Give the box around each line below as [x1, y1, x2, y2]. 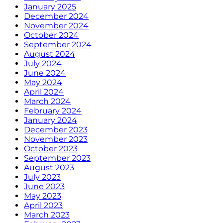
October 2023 [24, 144, 78, 154]
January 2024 [24, 115, 77, 125]
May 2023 [24, 191, 61, 201]
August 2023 [24, 163, 74, 173]
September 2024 [24, 40, 92, 50]
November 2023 [24, 134, 88, 144]
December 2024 [24, 11, 89, 21]
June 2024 [24, 68, 66, 78]
